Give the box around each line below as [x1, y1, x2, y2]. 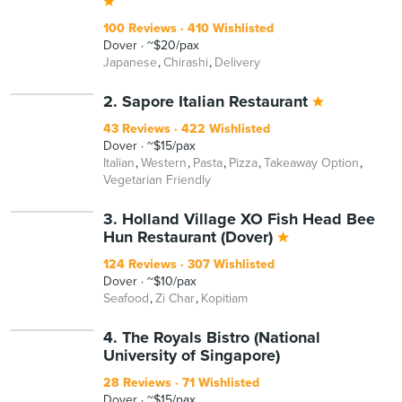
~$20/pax [144, 38, 199, 53]
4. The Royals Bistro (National [103, 328, 320, 347]
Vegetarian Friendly [103, 172, 211, 188]
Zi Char [155, 291, 195, 306]
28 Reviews [103, 375, 171, 390]
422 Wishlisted [178, 121, 270, 136]
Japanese [103, 55, 157, 70]
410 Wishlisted [184, 21, 274, 36]
